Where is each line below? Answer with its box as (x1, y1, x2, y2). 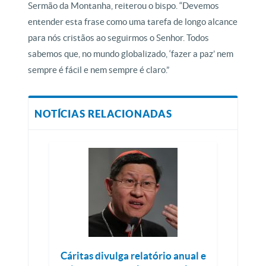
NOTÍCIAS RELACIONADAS (34, 108, 172, 119)
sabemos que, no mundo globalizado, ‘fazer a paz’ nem (28, 49, 234, 59)
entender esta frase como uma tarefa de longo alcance (28, 17, 238, 27)
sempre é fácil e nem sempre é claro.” (28, 65, 170, 75)
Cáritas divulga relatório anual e (60, 250, 206, 261)
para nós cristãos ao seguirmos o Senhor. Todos (28, 33, 210, 43)
